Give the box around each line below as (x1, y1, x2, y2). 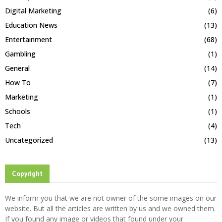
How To (5, 77, 31, 87)
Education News (5, 20, 57, 30)
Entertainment (5, 34, 52, 44)
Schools (5, 106, 30, 116)
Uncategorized (5, 135, 53, 145)
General (5, 63, 30, 73)
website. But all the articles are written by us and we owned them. (5, 203, 216, 213)
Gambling (5, 49, 36, 58)
